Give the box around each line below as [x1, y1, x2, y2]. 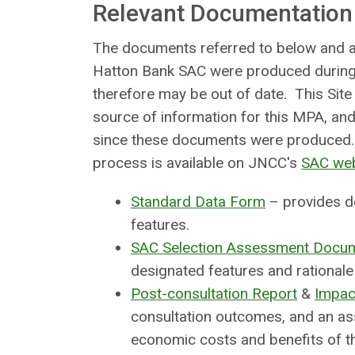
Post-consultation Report [131, 284, 297, 303]
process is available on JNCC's [93, 154, 297, 173]
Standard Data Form [131, 193, 265, 212]
